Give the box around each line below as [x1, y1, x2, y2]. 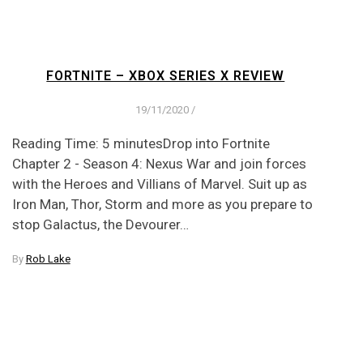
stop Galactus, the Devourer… [11, 216, 189, 233]
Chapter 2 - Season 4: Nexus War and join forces [11, 155, 306, 172]
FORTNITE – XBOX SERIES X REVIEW [46, 68, 285, 84]
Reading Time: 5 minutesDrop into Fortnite [11, 135, 270, 152]
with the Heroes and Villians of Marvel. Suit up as [11, 175, 307, 192]
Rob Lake [25, 252, 70, 265]
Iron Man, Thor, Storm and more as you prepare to [11, 195, 313, 212]
